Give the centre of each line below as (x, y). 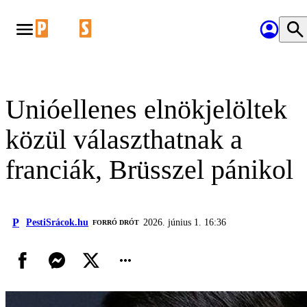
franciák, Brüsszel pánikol (149, 170)
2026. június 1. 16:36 (185, 222)
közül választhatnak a (124, 139)
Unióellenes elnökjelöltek (146, 109)
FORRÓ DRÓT (116, 222)
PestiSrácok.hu (57, 222)
